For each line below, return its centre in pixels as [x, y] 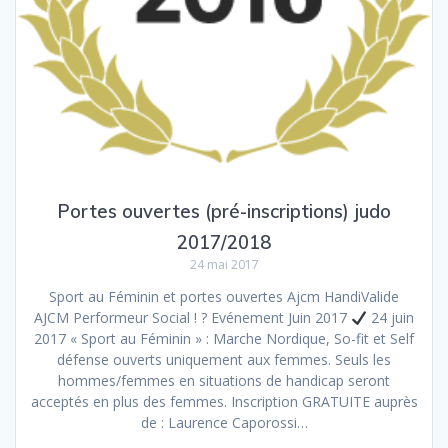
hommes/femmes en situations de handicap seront [224, 381]
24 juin [390, 318]
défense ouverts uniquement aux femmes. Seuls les [224, 360]
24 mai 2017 [224, 265]
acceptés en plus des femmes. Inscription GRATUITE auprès [224, 402]
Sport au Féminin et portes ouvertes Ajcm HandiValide [224, 297]
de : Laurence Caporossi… [224, 423]
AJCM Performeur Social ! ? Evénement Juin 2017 [193, 318]
